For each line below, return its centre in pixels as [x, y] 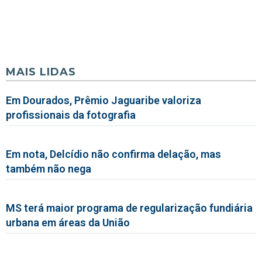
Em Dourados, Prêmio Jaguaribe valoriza [104, 100]
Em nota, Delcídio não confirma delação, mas [113, 154]
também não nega [49, 168]
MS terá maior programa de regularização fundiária [129, 208]
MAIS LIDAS [41, 72]
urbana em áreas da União [68, 222]
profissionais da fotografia [71, 115]
